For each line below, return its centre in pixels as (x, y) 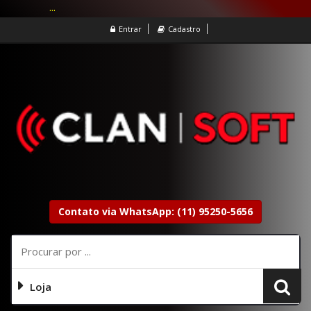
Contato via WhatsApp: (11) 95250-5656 (155, 212)
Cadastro (184, 29)
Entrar (130, 29)
